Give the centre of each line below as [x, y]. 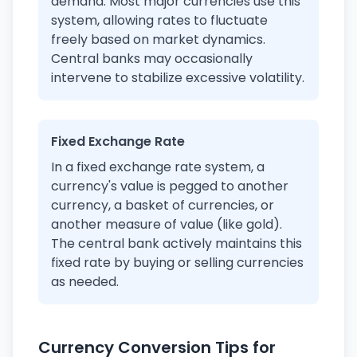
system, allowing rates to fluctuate [159, 20]
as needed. [85, 282]
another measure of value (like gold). [167, 224]
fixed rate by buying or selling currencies [177, 263]
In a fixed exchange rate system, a [158, 167]
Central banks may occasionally [152, 59]
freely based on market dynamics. [158, 39]
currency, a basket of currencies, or [163, 205]
